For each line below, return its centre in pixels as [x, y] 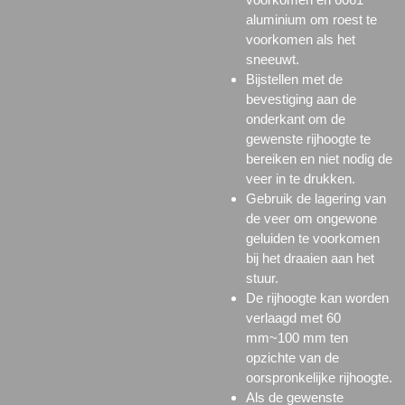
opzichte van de [292, 358]
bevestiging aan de [301, 99]
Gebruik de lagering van [316, 199]
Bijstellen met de [294, 80]
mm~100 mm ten [297, 338]
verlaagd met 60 [293, 318]
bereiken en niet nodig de [319, 159]
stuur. [262, 278]
